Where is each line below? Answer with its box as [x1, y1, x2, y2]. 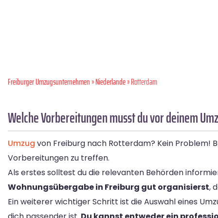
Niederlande [95, 75, 126, 89]
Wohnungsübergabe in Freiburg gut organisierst [8, 182, 209, 193]
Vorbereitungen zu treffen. [8, 152, 109, 164]
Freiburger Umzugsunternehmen [8, 75, 90, 89]
